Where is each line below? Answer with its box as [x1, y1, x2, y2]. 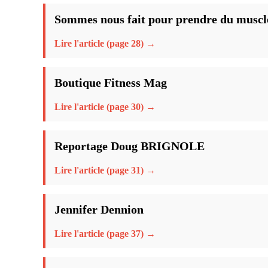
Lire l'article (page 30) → [54, 101, 156, 112]
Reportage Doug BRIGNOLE [54, 139, 205, 153]
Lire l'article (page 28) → [54, 38, 156, 48]
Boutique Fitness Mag [54, 75, 167, 89]
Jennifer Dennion [54, 202, 144, 216]
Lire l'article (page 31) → [54, 165, 156, 175]
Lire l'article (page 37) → [54, 228, 156, 239]
